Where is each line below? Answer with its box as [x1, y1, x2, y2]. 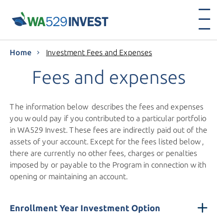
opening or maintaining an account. [10, 172, 127, 181]
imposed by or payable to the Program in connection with [10, 160, 206, 169]
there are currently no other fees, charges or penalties [10, 149, 197, 157]
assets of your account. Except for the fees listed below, [10, 137, 204, 146]
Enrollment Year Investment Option [10, 203, 160, 213]
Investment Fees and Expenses [46, 48, 152, 57]
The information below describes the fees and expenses [10, 102, 203, 111]
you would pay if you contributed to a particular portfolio [10, 114, 206, 123]
